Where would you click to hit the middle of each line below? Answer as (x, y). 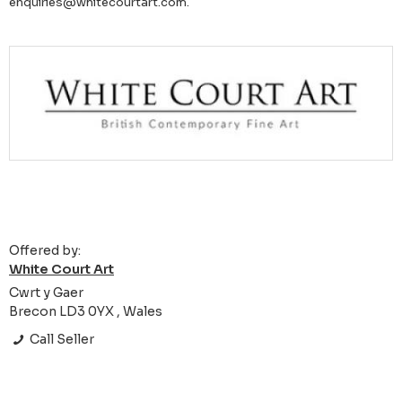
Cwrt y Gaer (46, 293)
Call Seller (61, 340)
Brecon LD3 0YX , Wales (86, 312)
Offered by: (45, 251)
